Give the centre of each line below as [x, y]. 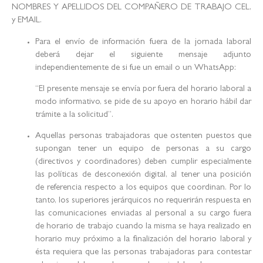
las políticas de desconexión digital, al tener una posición [143, 176]
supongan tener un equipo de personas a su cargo [143, 150]
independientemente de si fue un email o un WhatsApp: [137, 68]
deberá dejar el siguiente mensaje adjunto [143, 55]
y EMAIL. [27, 21]
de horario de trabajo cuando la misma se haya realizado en [143, 227]
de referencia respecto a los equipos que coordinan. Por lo [143, 188]
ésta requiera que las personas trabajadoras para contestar [143, 253]
